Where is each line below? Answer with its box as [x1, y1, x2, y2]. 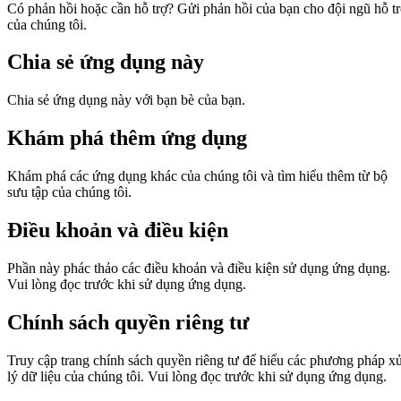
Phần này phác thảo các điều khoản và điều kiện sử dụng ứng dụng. [7, 260, 390, 276]
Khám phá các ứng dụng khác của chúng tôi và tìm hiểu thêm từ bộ [7, 168, 388, 184]
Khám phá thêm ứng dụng [7, 126, 247, 150]
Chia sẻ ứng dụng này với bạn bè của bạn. [7, 92, 245, 108]
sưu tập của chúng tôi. [7, 184, 132, 200]
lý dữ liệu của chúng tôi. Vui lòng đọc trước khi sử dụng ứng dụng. [7, 368, 387, 384]
